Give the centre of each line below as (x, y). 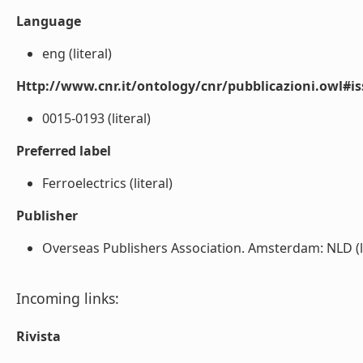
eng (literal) (77, 53)
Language (49, 21)
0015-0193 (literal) (96, 118)
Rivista (38, 336)
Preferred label (64, 151)
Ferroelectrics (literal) (107, 183)
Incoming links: (68, 298)
